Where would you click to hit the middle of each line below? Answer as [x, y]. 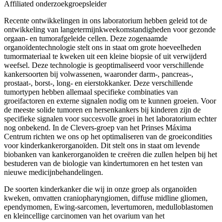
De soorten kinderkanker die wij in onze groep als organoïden [100, 189]
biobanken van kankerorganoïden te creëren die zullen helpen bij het [111, 155]
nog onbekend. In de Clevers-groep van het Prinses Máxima [98, 128]
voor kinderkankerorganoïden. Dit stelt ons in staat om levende [102, 146]
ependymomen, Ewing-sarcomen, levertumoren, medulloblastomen [109, 207]
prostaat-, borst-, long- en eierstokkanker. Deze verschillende [98, 83]
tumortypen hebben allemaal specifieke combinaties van [91, 92]
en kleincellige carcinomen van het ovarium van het [84, 216]
